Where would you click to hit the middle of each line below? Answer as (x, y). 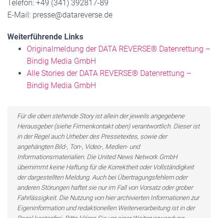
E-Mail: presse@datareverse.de (60, 15)
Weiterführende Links (45, 37)
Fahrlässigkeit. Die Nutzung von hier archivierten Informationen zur (108, 198)
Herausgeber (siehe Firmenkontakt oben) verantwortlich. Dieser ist (108, 126)
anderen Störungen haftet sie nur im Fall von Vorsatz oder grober (105, 188)
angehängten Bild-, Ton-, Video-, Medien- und (78, 147)
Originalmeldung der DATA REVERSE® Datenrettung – (118, 49)
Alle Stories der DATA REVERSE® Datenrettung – (109, 73)
